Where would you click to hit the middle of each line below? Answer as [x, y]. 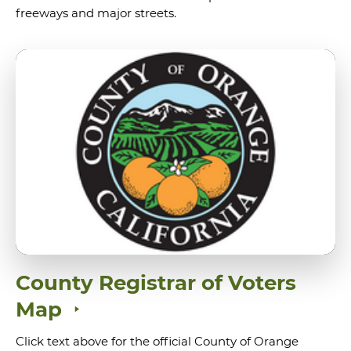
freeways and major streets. [96, 13]
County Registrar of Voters [156, 283]
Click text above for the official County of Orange [157, 342]
